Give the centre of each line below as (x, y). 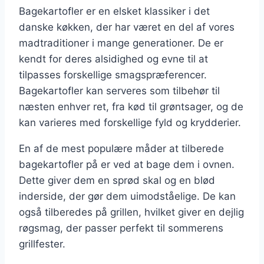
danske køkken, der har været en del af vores (127, 27)
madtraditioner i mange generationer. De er (121, 43)
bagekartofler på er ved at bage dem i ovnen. (127, 165)
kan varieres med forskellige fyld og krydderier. (130, 123)
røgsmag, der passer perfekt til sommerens (121, 228)
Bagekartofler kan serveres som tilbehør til (119, 91)
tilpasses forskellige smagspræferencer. (113, 75)
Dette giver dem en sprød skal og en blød (117, 181)
